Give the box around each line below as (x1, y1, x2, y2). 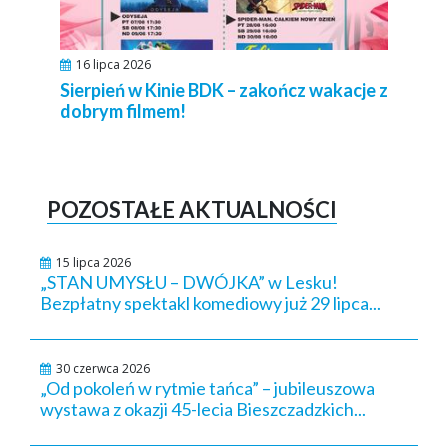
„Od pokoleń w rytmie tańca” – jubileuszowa (40, 376, 375, 399)
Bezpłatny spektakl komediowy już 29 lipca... (40, 291, 381, 314)
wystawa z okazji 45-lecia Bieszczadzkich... (40, 397, 366, 420)
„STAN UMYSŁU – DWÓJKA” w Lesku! (40, 270, 338, 293)
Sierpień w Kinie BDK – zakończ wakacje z (60, 78, 388, 101)
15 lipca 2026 (56, 253, 131, 271)
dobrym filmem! (60, 99, 186, 122)
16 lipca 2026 (76, 55, 151, 73)
